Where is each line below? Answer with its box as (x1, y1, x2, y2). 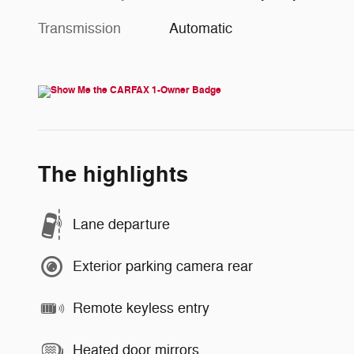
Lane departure (73, 216, 170, 233)
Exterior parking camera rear (73, 258, 253, 275)
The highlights (38, 160, 188, 189)
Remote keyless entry (73, 299, 209, 317)
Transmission (38, 19, 121, 37)
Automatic (169, 19, 233, 37)
